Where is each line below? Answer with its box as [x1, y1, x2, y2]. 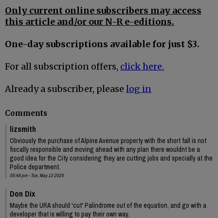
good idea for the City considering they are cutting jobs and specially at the [10, 153, 213, 163]
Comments [5, 108, 47, 118]
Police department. [10, 162, 60, 171]
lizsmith [10, 123, 36, 134]
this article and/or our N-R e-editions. [5, 16, 174, 28]
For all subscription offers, [5, 61, 120, 73]
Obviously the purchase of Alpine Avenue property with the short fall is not [10, 136, 206, 145]
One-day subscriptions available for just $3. [5, 38, 200, 50]
